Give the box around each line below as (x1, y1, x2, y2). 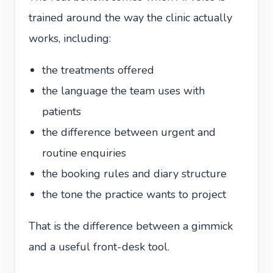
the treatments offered (42, 63, 154, 77)
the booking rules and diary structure (42, 166, 227, 181)
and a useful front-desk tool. (29, 239, 169, 254)
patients (42, 104, 81, 119)
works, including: (29, 31, 111, 46)
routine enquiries (42, 146, 126, 160)
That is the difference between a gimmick (29, 219, 233, 233)
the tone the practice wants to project (42, 187, 226, 202)
